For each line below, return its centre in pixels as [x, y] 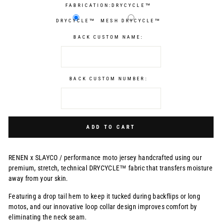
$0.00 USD [120, 122]
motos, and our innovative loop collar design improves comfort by [103, 207]
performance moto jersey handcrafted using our [132, 158]
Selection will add [79, 122]
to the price [152, 122]
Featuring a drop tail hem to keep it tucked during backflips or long [105, 196]
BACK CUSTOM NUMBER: [109, 79]
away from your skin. [38, 179]
